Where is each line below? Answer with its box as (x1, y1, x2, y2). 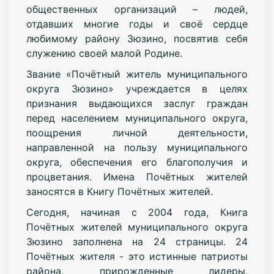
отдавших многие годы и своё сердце (26, 17, 248, 30)
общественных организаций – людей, (26, 2, 248, 15)
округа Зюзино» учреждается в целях (26, 82, 248, 95)
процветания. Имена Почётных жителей (26, 170, 248, 183)
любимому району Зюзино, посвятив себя (26, 32, 248, 45)
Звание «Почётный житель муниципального (26, 67, 248, 80)
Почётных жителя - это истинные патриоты (26, 250, 248, 262)
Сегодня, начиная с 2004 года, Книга (26, 206, 248, 218)
